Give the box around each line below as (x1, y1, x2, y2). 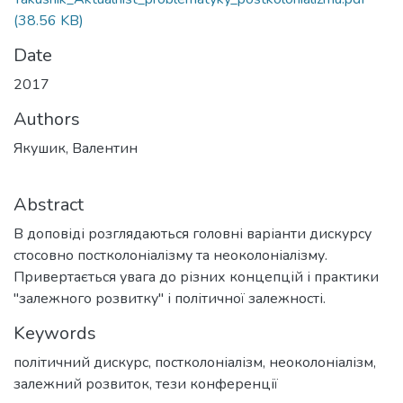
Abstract (13, 193, 84, 217)
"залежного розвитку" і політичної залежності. (13, 289, 326, 309)
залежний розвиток (13, 374, 149, 394)
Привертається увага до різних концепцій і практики (13, 267, 379, 287)
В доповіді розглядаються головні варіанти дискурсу (13, 224, 372, 244)
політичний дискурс (13, 353, 148, 372)
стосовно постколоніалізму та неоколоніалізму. (13, 246, 327, 265)
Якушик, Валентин (13, 139, 138, 158)
